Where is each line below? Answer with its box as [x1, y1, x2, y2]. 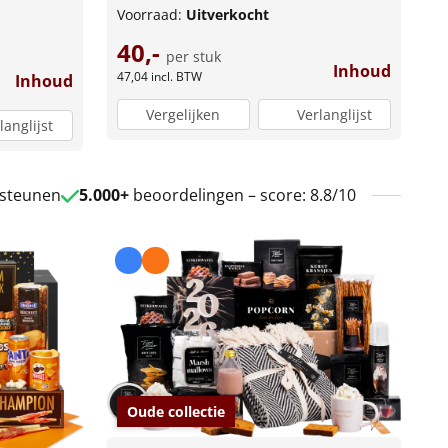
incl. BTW [150, 67, 202, 85]
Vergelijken [146, 105, 221, 125]
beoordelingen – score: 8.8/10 [128, 183, 356, 206]
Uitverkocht [185, 4, 269, 24]
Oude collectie [126, 401, 225, 421]
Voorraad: [116, 4, 186, 24]
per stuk [165, 46, 221, 66]
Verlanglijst [296, 105, 372, 125]
